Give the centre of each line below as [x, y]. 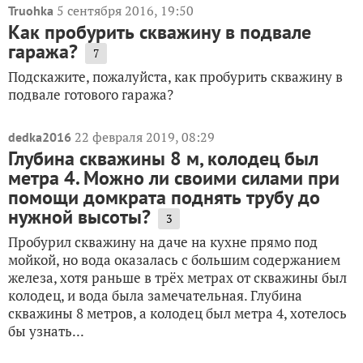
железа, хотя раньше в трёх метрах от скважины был [177, 278]
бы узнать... [46, 331]
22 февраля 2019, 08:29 [145, 137]
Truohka [31, 11]
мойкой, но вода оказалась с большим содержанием [174, 260]
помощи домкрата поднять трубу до [164, 197]
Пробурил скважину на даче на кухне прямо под [163, 242]
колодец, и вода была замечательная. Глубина [155, 295]
